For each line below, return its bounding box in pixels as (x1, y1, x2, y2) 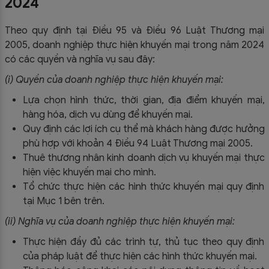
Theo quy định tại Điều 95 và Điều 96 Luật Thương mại (4, 24, 265, 37)
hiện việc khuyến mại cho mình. (22, 166, 156, 178)
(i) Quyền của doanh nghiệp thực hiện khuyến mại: (4, 73, 223, 86)
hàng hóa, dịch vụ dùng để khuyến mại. (22, 108, 193, 121)
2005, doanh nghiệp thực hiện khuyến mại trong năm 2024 (4, 38, 265, 51)
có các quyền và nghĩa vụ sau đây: (4, 53, 155, 65)
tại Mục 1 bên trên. (22, 195, 104, 207)
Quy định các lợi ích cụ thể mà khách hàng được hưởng (22, 122, 265, 135)
